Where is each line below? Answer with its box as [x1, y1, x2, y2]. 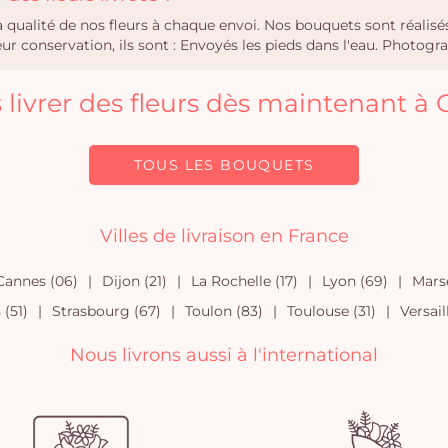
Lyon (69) [321, 272, 388, 290]
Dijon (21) [101, 272, 167, 290]
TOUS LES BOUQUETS [133, 156, 315, 174]
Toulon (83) [184, 302, 263, 320]
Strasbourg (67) [51, 302, 161, 320]
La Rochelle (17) [190, 272, 298, 290]
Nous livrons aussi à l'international [70, 344, 378, 366]
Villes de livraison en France [99, 225, 349, 247]
